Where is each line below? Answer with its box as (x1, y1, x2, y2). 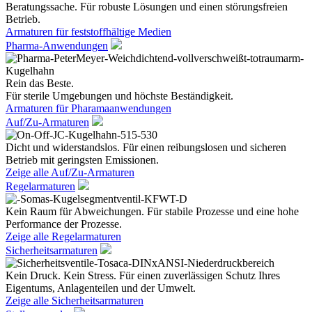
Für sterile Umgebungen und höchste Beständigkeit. (6, 90, 233, 102)
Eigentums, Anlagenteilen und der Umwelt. (6, 282, 196, 294)
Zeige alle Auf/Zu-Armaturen (6, 166, 134, 178)
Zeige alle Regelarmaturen (6, 231, 121, 242)
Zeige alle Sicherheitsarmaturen (6, 295, 143, 306)
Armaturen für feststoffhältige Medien (6, 26, 171, 38)
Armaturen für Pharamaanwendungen (6, 102, 171, 114)
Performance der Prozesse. (6, 218, 122, 230)
